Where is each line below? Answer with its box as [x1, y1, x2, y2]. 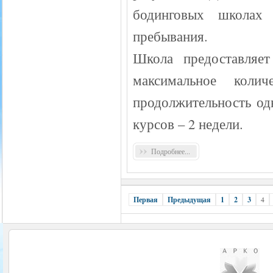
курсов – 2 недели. [133, 114, 243, 133]
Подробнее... [151, 146, 190, 156]
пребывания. [133, 26, 208, 45]
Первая [133, 194, 158, 205]
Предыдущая [168, 194, 211, 205]
